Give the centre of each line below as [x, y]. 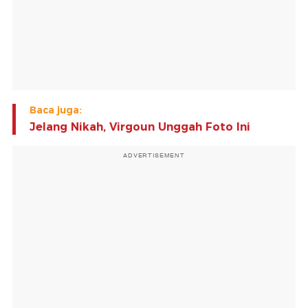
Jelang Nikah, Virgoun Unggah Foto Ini [140, 127]
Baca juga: [56, 110]
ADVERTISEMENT [154, 156]
